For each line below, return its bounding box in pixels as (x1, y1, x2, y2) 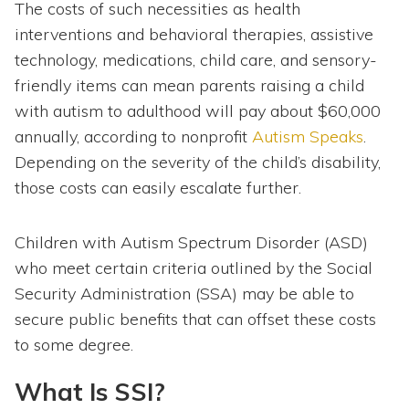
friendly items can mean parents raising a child (15, 75, 364, 97)
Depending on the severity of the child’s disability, (15, 152, 381, 173)
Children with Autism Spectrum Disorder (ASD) (15, 232, 368, 254)
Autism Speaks (252, 126, 363, 148)
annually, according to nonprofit (15, 126, 252, 148)
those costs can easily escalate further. (15, 177, 301, 199)
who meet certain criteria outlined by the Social (15, 257, 372, 279)
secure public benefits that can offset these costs (15, 309, 376, 330)
